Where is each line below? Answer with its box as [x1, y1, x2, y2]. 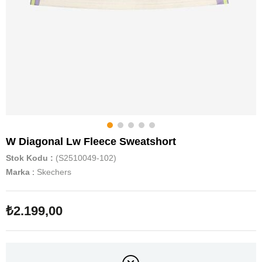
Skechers [37, 167, 71, 177]
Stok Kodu [6, 153, 48, 163]
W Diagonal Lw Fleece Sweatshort [6, 136, 176, 147]
